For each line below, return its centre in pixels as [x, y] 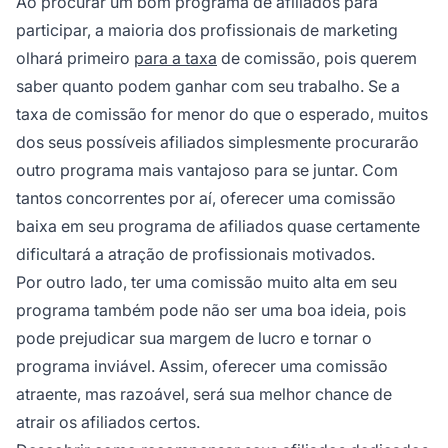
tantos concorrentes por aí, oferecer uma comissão [206, 197]
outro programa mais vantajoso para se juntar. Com [207, 169]
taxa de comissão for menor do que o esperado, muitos [222, 113]
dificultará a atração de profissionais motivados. [195, 253]
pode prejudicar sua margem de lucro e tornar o [194, 337]
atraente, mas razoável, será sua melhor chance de [204, 393]
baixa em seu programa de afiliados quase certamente [218, 225]
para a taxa [175, 57]
